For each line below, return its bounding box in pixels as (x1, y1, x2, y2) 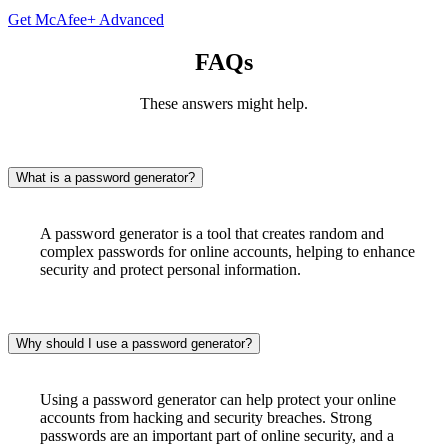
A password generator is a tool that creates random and (40, 225, 384, 243)
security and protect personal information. (40, 261, 301, 279)
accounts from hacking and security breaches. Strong (40, 409, 372, 427)
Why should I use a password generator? (16, 336, 252, 352)
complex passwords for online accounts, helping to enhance (40, 243, 415, 261)
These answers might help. (140, 95, 308, 113)
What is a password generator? (16, 170, 195, 186)
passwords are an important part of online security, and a (40, 427, 394, 445)
